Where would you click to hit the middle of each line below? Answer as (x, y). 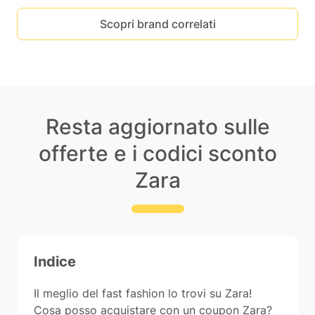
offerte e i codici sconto (157, 153)
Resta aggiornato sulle (157, 127)
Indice (55, 262)
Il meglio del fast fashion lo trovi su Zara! (143, 293)
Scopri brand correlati (157, 24)
